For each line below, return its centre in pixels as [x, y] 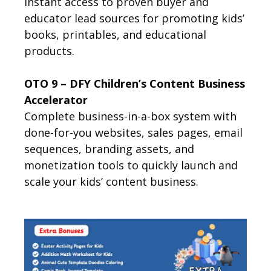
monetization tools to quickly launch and [131, 165]
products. [49, 51]
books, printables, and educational [115, 35]
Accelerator [56, 100]
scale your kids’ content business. [111, 182]
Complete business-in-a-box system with [130, 116]
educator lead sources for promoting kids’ [134, 18]
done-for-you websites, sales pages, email [133, 133]
